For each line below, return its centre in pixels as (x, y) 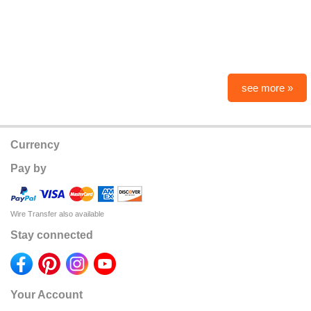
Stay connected (52, 235)
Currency (35, 144)
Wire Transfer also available (57, 213)
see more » (267, 87)
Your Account (47, 294)
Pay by (28, 168)
